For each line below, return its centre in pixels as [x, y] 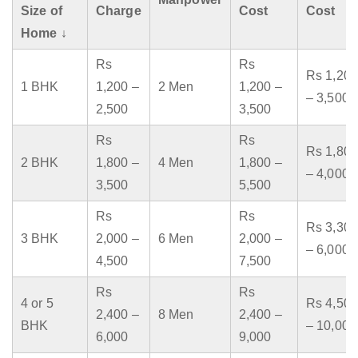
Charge [119, 11]
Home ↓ [44, 34]
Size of [42, 11]
